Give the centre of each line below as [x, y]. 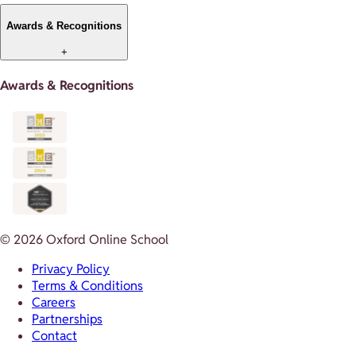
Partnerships [67, 319]
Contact [54, 335]
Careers [54, 302]
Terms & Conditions [87, 285]
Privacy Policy [71, 269]
